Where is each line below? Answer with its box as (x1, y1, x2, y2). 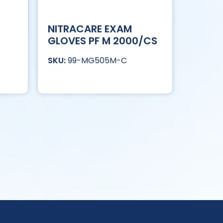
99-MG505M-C (68, 55, 127, 67)
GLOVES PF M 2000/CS (48, 34, 157, 48)
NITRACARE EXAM (48, 22, 132, 36)
